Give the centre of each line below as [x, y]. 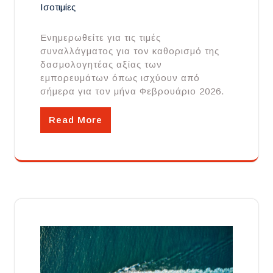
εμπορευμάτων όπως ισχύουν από [120, 78]
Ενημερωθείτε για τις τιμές [101, 38]
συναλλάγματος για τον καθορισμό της [130, 51]
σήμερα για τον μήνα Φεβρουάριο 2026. [132, 91]
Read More [76, 120]
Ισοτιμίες [58, 7]
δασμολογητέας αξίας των [101, 65]
